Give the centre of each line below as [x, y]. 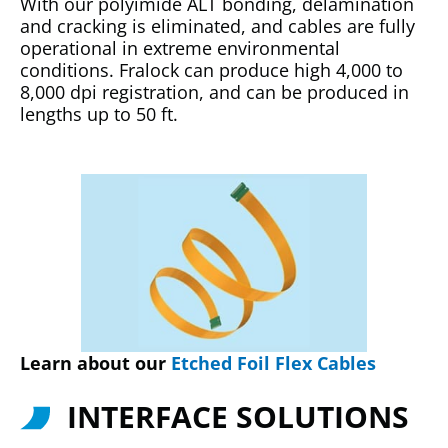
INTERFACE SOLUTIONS [237, 417]
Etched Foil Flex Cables [273, 363]
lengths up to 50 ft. [99, 113]
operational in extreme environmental [180, 47]
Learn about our [95, 363]
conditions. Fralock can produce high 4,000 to [211, 69]
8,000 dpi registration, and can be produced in [214, 91]
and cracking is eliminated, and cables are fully [217, 25]
